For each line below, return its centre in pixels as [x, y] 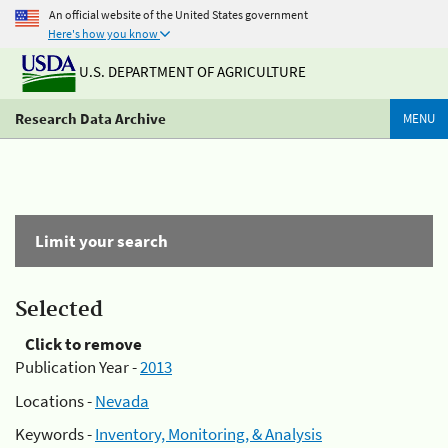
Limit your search [101, 241]
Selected [59, 310]
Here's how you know [103, 33]
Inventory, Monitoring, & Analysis [208, 434]
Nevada [122, 400]
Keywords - [55, 434]
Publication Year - [77, 367]
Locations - [55, 400]
